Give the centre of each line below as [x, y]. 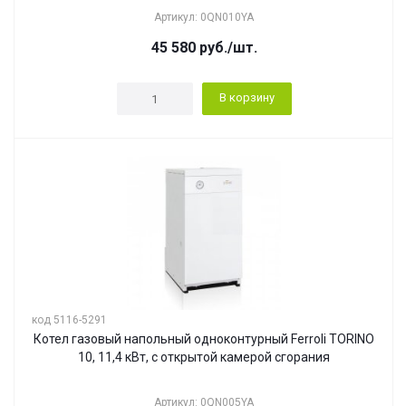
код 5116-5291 [69, 320]
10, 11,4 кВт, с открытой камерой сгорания [204, 357]
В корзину [246, 97]
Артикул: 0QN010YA [204, 17]
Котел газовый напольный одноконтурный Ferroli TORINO [204, 339]
